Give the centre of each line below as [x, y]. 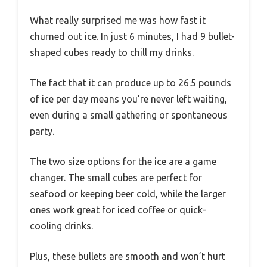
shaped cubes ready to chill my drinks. [112, 52]
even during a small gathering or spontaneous [129, 115]
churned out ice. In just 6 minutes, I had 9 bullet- [132, 36]
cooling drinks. [61, 226]
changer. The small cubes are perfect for [116, 177]
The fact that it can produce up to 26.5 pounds [131, 83]
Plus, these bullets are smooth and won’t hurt [128, 256]
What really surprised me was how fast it [118, 20]
